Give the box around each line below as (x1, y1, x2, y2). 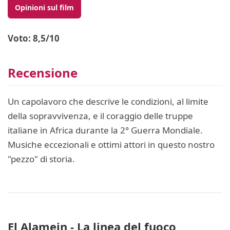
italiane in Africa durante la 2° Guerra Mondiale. (8, 124, 203, 136)
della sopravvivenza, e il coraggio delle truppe (8, 110, 193, 122)
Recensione (8, 64, 78, 81)
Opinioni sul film (15, 3, 74, 12)
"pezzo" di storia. (8, 153, 75, 165)
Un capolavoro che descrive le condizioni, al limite (8, 95, 208, 107)
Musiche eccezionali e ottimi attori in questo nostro (8, 139, 215, 150)
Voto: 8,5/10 (8, 32, 60, 44)
